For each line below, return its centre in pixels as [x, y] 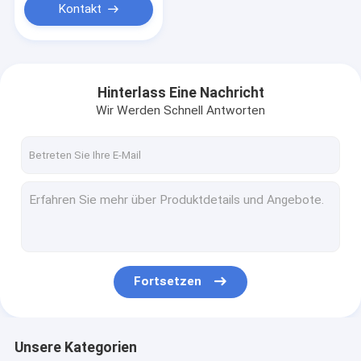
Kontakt [79, 9]
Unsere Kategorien [75, 347]
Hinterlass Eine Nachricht [180, 92]
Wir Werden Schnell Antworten [180, 111]
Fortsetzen [168, 282]
